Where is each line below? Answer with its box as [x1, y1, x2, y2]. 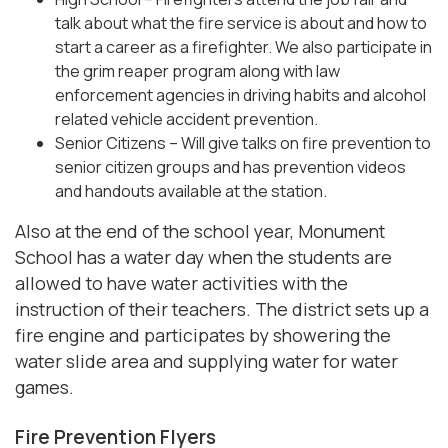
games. [15, 374, 74, 399]
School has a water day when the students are [15, 244, 392, 269]
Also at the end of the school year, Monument [15, 218, 385, 243]
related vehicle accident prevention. [55, 107, 318, 130]
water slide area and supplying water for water [15, 348, 398, 373]
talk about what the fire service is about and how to [55, 11, 427, 34]
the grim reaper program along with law [55, 59, 340, 82]
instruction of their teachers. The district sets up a [15, 296, 429, 321]
